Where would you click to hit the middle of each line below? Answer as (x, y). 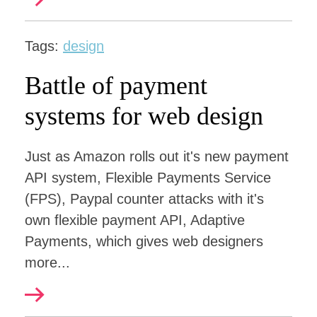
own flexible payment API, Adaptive (135, 220)
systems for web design (144, 116)
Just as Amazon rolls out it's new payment (157, 156)
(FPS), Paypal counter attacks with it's (144, 199)
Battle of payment (116, 86)
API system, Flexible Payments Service (148, 178)
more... (47, 263)
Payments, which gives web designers (144, 241)
